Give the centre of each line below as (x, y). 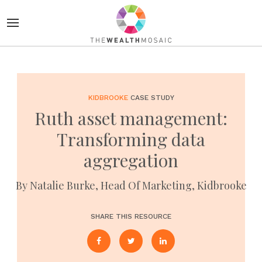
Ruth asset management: (131, 118)
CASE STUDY (151, 98)
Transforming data (131, 139)
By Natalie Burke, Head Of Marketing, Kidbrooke (131, 185)
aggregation (131, 160)
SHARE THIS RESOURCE (131, 216)
